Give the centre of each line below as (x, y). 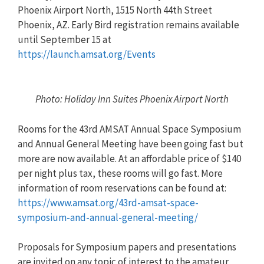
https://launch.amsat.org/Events (87, 55)
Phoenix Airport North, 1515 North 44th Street (115, 10)
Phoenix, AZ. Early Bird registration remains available (128, 25)
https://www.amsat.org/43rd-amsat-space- (108, 202)
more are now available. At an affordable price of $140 (129, 158)
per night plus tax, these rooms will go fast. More (120, 173)
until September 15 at (65, 40)
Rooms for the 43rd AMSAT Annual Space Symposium (129, 129)
